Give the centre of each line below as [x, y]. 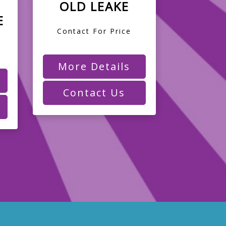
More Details [94, 66]
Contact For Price [94, 31]
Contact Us [94, 92]
